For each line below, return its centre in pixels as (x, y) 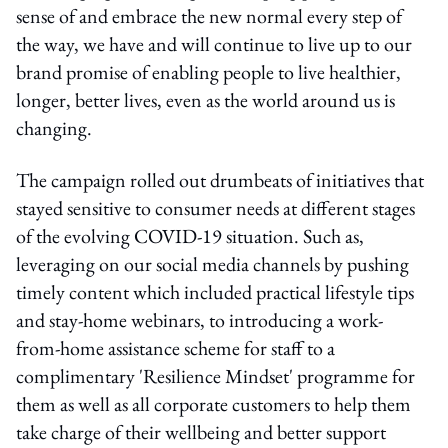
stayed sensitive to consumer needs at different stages (215, 207)
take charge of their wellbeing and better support (201, 431)
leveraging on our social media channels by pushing (212, 263)
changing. (54, 127)
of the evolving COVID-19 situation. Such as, (190, 235)
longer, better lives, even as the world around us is (205, 99)
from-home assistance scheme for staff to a (175, 347)
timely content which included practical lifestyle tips (215, 291)
